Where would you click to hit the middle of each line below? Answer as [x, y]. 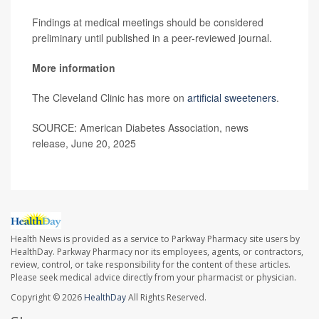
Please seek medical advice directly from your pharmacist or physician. [153, 278]
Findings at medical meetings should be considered [148, 22]
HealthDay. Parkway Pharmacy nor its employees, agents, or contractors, [157, 252]
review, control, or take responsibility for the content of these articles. [151, 265]
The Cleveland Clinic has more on [110, 98]
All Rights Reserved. [166, 298]
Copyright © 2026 [47, 298]
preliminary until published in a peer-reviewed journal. [152, 38]
